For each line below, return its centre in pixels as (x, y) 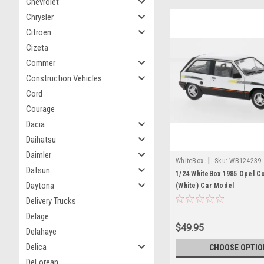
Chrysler (40, 17)
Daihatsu (41, 140)
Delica (36, 247)
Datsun (38, 170)
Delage (37, 216)
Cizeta (37, 48)
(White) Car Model (205, 185)
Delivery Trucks (51, 201)
